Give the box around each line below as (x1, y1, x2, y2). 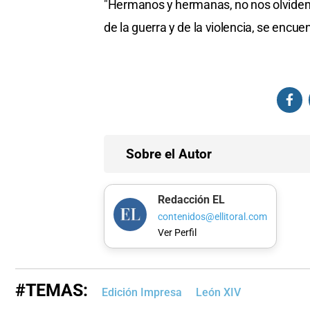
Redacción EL (157, 193, 225, 207)
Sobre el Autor (126, 145, 212, 162)
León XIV (196, 286, 241, 300)
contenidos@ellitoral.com (157, 210, 267, 223)
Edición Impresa (102, 286, 182, 300)
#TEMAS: (15, 280, 88, 301)
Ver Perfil (157, 227, 197, 239)
